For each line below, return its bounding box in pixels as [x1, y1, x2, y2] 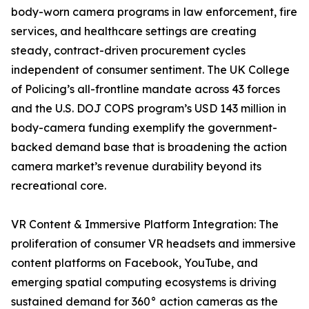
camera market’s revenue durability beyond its [11, 159, 261, 174]
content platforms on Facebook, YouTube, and [11, 256, 258, 270]
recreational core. [11, 179, 106, 193]
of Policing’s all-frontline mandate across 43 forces [11, 82, 280, 97]
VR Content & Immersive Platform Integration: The [11, 217, 279, 232]
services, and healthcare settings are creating [11, 24, 257, 39]
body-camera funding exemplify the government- [11, 121, 277, 135]
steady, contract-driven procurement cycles [11, 43, 246, 58]
